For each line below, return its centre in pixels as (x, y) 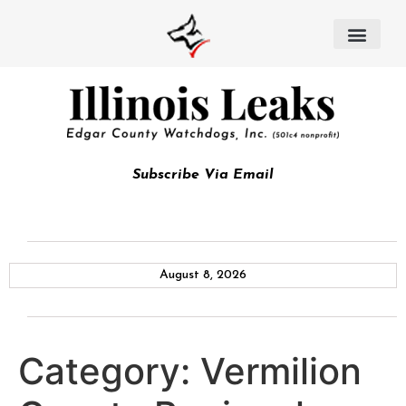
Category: (109, 371)
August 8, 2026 (203, 275)
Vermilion (281, 371)
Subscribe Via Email (203, 175)
